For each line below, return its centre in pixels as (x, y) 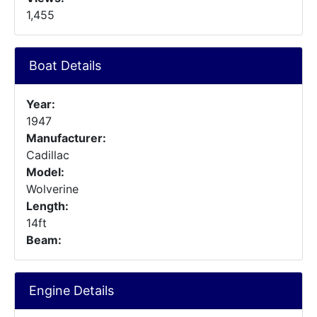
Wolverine (52, 189)
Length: (47, 206)
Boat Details (65, 65)
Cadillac (48, 155)
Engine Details (71, 290)
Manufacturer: (66, 138)
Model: (45, 172)
